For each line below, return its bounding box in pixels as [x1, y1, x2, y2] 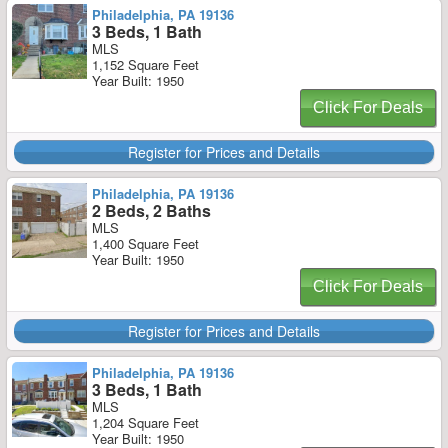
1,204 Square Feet [92, 413, 199, 432]
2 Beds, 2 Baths [92, 199, 211, 222]
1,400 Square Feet [92, 234, 199, 253]
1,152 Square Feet [92, 55, 199, 74]
